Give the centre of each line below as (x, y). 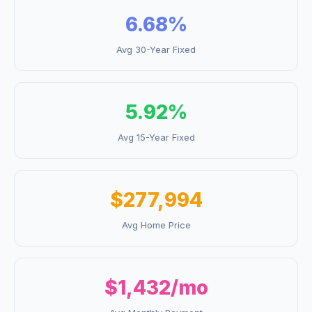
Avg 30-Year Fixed (156, 49)
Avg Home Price (156, 225)
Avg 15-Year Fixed (156, 137)
